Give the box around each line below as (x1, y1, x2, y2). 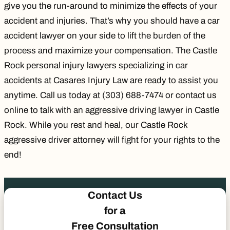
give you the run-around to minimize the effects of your (4, 1, 217, 11)
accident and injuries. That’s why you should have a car (4, 16, 220, 26)
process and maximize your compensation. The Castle (4, 46, 217, 56)
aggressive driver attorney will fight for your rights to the (4, 135, 220, 145)
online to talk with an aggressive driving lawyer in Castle (4, 105, 219, 116)
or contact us (163, 90, 217, 101)
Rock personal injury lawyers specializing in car (4, 61, 188, 71)
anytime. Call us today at (4, 90, 102, 101)
